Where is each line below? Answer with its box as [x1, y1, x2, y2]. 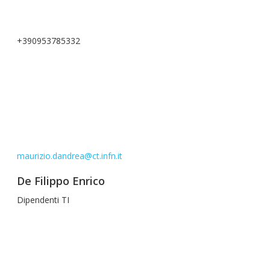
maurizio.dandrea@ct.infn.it [17, 150, 122, 162]
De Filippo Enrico [17, 174, 105, 188]
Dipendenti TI [17, 194, 69, 206]
